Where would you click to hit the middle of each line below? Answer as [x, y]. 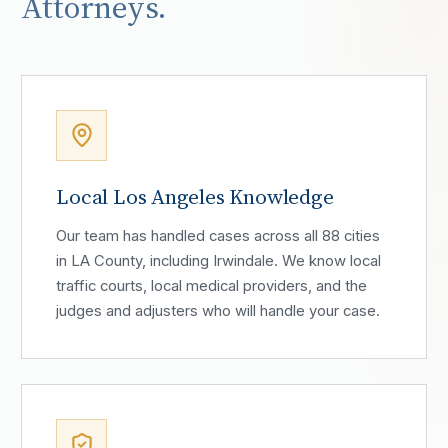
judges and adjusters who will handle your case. [218, 310]
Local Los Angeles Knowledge [195, 196]
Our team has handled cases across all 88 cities [218, 235]
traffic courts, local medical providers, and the [212, 285]
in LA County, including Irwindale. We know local [219, 260]
